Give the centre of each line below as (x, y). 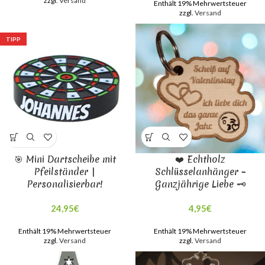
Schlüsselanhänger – (200, 172)
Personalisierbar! (65, 184)
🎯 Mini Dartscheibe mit (65, 159)
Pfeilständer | (65, 172)
